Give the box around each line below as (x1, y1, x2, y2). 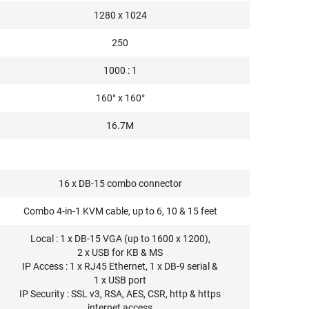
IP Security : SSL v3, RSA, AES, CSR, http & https (19, 288, 221, 299)
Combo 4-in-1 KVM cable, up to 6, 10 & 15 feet (23, 206, 217, 217)
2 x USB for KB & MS (77, 247, 163, 258)
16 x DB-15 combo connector (58, 178, 182, 189)
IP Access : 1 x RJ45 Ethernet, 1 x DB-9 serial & (22, 261, 219, 272)
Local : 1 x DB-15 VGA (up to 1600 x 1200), (30, 233, 210, 244)
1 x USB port (94, 275, 147, 286)
